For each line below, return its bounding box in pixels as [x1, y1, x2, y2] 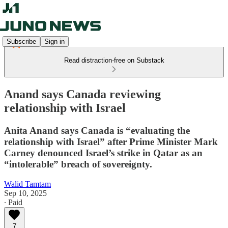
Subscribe [7, 37, 36, 45]
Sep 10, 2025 [4, 188, 47, 197]
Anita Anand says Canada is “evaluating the [4, 125, 190, 136]
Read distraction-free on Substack [64, 56, 164, 64]
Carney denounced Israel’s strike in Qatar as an [4, 147, 203, 158]
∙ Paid [4, 197, 22, 207]
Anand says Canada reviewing [4, 87, 161, 101]
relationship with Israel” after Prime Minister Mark [4, 136, 218, 147]
